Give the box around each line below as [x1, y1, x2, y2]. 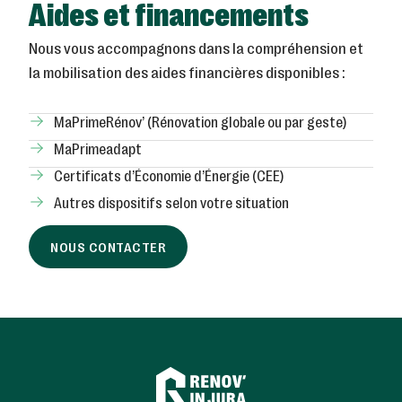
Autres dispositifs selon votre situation [53, 198, 289, 212]
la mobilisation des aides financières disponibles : [29, 67, 345, 82]
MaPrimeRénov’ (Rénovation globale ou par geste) [53, 118, 346, 131]
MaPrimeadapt [53, 144, 142, 158]
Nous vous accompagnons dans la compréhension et [29, 43, 364, 57]
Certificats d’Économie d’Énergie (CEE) [53, 171, 284, 185]
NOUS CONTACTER [50, 239, 167, 256]
